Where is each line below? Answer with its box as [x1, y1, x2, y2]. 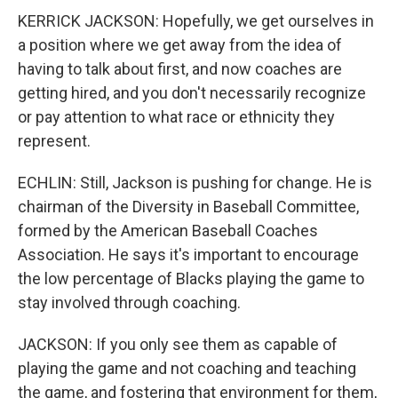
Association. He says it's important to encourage [18, 245, 359, 264]
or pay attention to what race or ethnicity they [18, 107, 335, 126]
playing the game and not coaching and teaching [18, 359, 356, 378]
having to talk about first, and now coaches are [18, 60, 342, 78]
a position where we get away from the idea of [18, 36, 342, 54]
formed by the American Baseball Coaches [18, 221, 318, 240]
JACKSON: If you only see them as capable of [18, 335, 338, 354]
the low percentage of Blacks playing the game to [18, 269, 364, 288]
